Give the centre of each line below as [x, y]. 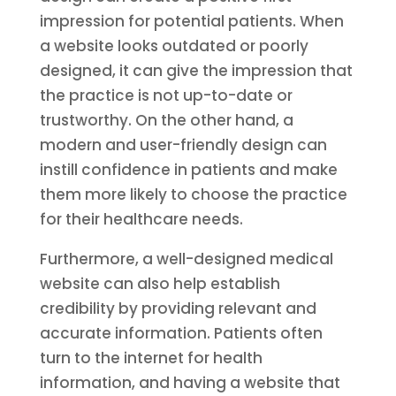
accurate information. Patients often [181, 333]
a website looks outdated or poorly [174, 46]
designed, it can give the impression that [196, 71]
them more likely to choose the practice [193, 194]
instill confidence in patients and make [188, 170]
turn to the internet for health [151, 358]
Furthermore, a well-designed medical [186, 259]
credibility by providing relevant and [178, 308]
